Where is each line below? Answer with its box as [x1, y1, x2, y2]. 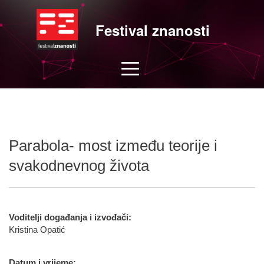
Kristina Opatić [9, 225, 65, 235]
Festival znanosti [95, 20, 210, 40]
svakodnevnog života [9, 157, 149, 174]
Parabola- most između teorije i [9, 137, 217, 154]
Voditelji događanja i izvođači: [9, 213, 131, 222]
